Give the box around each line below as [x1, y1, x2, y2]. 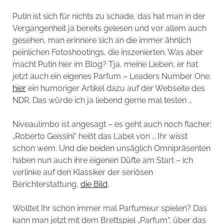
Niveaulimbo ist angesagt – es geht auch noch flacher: [12, 119, 211, 129]
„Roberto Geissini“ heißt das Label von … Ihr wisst [12, 131, 187, 141]
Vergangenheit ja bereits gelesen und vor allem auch [12, 23, 206, 33]
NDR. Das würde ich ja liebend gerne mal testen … [12, 95, 192, 105]
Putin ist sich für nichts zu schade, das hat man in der [12, 11, 205, 21]
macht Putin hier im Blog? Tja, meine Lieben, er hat [12, 59, 198, 69]
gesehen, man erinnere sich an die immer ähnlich [12, 35, 191, 45]
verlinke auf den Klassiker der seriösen [12, 167, 153, 177]
